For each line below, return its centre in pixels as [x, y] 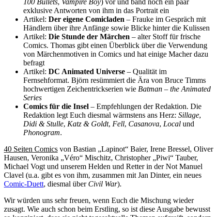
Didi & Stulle [43, 124]
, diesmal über [66, 184]
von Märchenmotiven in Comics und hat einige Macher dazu [116, 54]
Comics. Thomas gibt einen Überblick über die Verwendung [115, 45]
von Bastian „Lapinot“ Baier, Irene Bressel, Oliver [135, 149]
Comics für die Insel [56, 106]
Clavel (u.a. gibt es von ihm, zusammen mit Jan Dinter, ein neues [103, 175]
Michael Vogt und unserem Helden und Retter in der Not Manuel [103, 166]
